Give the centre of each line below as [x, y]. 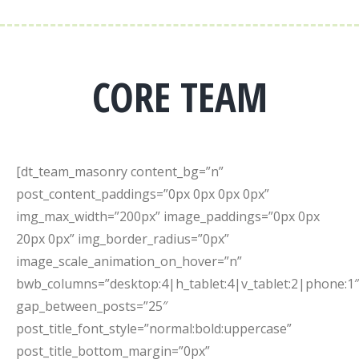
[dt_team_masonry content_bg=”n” [120, 171]
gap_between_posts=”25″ [92, 306]
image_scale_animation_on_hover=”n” [129, 261]
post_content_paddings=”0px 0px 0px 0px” [143, 194]
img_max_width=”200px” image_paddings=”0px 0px [168, 216]
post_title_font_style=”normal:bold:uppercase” [154, 329]
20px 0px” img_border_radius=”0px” [123, 239]
